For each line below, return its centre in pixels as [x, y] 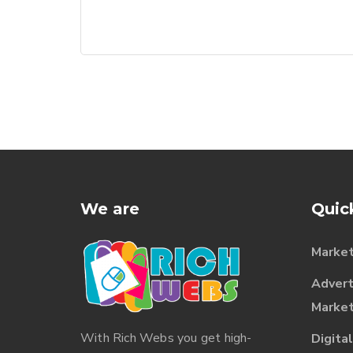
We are [110, 209]
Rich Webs [143, 338]
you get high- [213, 338]
